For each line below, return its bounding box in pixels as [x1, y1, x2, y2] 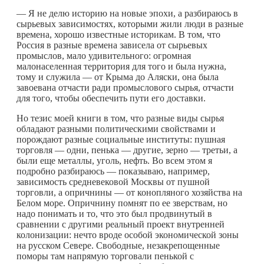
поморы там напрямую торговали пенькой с [16, 250, 194, 261]
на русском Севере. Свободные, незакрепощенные [16, 240, 220, 250]
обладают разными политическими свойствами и [16, 123, 216, 134]
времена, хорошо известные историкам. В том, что [16, 29, 220, 39]
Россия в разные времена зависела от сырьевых [16, 39, 207, 50]
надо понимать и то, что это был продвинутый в [16, 208, 212, 219]
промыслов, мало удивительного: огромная [16, 50, 191, 61]
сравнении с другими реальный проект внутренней [16, 219, 225, 229]
